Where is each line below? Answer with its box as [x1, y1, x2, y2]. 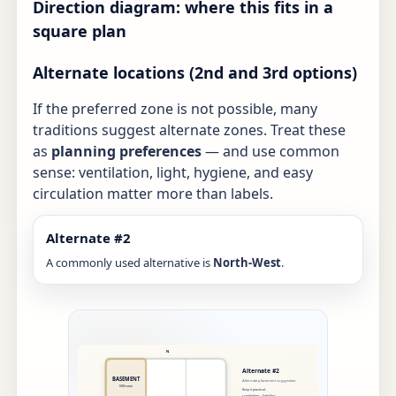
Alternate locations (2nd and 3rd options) [33, 62, 357, 84]
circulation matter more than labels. [33, 184, 273, 204]
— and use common [202, 141, 339, 162]
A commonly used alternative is [46, 255, 213, 271]
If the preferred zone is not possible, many [33, 99, 317, 119]
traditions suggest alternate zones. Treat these [33, 120, 346, 141]
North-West [213, 255, 281, 271]
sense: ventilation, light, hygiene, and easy [33, 163, 313, 183]
